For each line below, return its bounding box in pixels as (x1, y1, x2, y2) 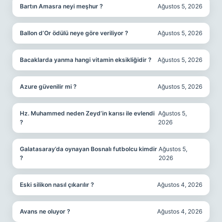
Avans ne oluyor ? (20, 208, 70, 215)
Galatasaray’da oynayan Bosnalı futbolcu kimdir (20, 145, 157, 153)
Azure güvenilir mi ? (20, 83, 77, 90)
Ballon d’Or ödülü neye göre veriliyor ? (20, 29, 128, 37)
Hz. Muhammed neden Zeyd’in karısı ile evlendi (20, 110, 155, 117)
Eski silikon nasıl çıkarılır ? (20, 181, 94, 188)
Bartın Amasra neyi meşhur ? (20, 2, 103, 10)
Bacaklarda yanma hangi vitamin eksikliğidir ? (20, 56, 152, 63)
